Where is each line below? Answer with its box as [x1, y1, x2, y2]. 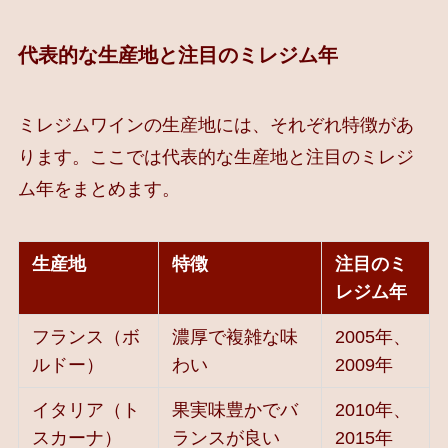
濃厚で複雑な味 [172, 326, 299, 347]
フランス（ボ [32, 326, 141, 347]
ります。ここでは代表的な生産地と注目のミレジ [17, 146, 414, 167]
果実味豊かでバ [172, 399, 299, 420]
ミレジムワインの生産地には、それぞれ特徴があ [17, 114, 414, 135]
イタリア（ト [32, 399, 141, 420]
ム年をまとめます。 [17, 178, 180, 199]
